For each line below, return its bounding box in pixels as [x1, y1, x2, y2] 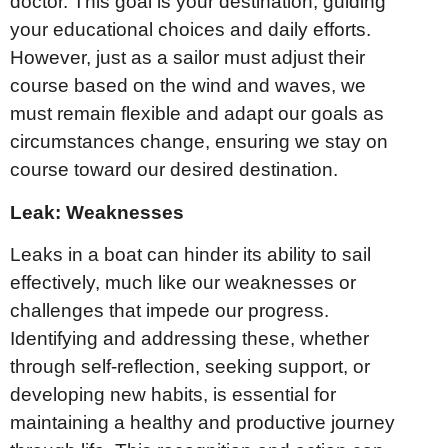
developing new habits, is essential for [10, 384, 336, 406]
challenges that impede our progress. [10, 300, 329, 322]
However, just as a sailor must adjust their [10, 47, 365, 69]
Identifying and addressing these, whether [10, 328, 369, 350]
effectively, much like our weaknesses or [10, 272, 356, 294]
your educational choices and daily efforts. [10, 19, 371, 41]
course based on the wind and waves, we [10, 75, 366, 97]
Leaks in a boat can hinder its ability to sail [10, 244, 371, 266]
